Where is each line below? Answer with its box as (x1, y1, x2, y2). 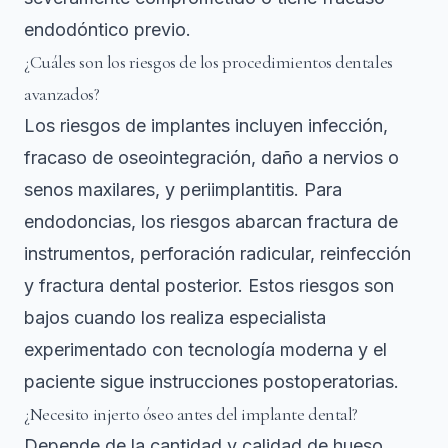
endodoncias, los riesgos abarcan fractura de (24, 210, 398, 232)
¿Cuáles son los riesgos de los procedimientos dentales (24, 50, 393, 73)
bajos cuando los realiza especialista (24, 306, 326, 328)
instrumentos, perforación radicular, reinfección (24, 242, 411, 264)
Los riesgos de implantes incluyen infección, (24, 114, 388, 136)
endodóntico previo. (24, 18, 191, 40)
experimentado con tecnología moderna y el (24, 338, 387, 360)
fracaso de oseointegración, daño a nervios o (24, 146, 399, 168)
